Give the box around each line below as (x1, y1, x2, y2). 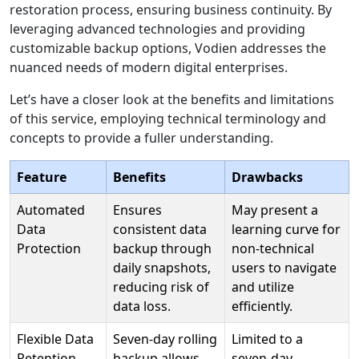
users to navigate (232, 259, 337, 277)
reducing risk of (113, 278, 209, 296)
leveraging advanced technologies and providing (10, 20, 305, 38)
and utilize (232, 278, 294, 296)
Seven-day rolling (113, 330, 217, 349)
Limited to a (232, 330, 303, 349)
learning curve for (232, 220, 341, 239)
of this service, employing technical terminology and (10, 110, 326, 128)
